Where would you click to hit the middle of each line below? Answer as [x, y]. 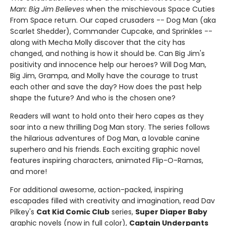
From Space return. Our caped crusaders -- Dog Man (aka [113, 20]
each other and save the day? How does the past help [106, 87]
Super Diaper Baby [171, 212]
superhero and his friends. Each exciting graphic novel [105, 149]
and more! [29, 172]
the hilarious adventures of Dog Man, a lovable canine [105, 138]
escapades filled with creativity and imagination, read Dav [112, 201]
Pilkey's [23, 212]
